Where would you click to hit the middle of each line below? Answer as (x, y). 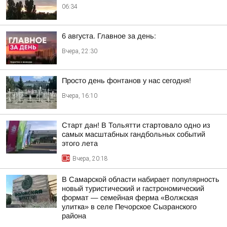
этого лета (80, 143)
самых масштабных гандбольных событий (134, 134)
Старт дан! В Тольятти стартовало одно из (136, 125)
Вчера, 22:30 (80, 51)
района (74, 216)
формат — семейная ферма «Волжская (130, 198)
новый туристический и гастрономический (133, 188)
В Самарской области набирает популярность (141, 179)
